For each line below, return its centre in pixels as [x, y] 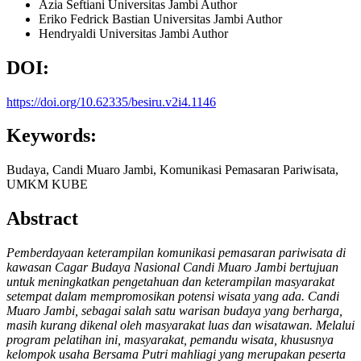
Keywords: [52, 136]
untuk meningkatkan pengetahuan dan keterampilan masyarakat [170, 282]
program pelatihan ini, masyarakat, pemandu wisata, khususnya [170, 340]
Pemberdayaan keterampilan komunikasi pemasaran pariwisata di [176, 253]
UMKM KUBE [47, 185]
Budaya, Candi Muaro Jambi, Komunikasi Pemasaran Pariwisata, [172, 170]
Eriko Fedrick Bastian [96, 19]
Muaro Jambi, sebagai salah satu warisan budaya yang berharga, [174, 311]
